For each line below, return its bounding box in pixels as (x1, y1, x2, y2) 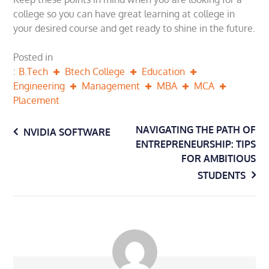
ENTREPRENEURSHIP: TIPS (135, 138, 256, 151)
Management (82, 80, 141, 92)
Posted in (13, 51, 53, 64)
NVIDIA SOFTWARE (23, 126, 111, 139)
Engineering (13, 80, 65, 92)
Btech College (65, 65, 125, 78)
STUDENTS (197, 169, 246, 182)
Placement (13, 94, 60, 107)
